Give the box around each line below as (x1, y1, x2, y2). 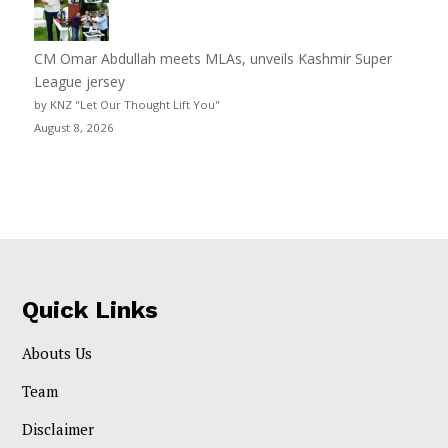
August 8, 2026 (33, 119, 114, 135)
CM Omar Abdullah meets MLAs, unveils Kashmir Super (33, 48, 392, 68)
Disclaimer (22, 419, 95, 440)
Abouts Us (22, 343, 93, 364)
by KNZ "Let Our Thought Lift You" (33, 96, 220, 112)
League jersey (33, 71, 125, 91)
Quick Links (22, 296, 159, 325)
